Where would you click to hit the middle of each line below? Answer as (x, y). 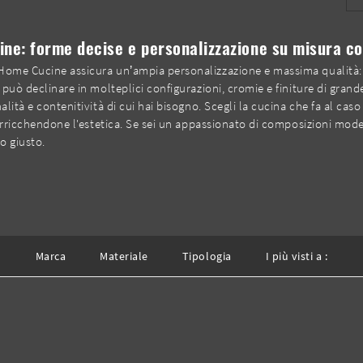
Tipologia (207, 256)
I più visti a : (297, 256)
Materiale (124, 256)
